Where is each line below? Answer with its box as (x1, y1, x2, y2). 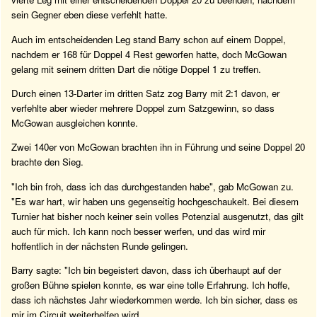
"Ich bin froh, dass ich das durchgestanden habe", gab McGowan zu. (11, 179, 294, 193)
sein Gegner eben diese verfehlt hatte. (11, 8, 168, 22)
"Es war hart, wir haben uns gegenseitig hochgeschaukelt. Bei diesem (11, 194, 299, 208)
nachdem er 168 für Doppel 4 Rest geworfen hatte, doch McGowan (11, 47, 287, 61)
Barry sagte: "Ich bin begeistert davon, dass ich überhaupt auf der (11, 263, 281, 277)
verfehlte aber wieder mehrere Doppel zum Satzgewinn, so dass (11, 100, 275, 115)
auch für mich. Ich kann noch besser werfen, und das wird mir (11, 224, 265, 238)
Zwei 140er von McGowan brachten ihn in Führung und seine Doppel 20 (11, 140, 305, 154)
